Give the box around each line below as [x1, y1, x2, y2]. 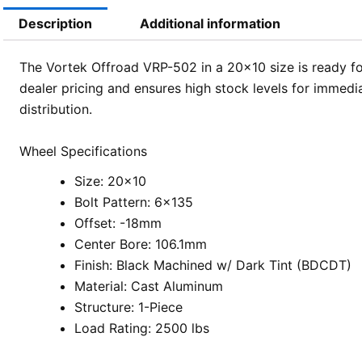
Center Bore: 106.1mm [74, 235, 207, 252]
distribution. [19, 101, 92, 118]
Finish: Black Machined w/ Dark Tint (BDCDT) [74, 256, 351, 273]
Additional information [140, 15, 281, 32]
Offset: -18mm [74, 214, 162, 231]
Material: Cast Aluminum [74, 277, 223, 294]
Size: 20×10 [74, 172, 146, 189]
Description [18, 15, 92, 32]
